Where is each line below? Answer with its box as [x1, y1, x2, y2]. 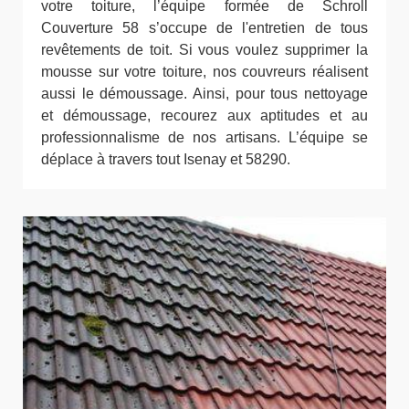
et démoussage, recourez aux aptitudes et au [41, 107, 368, 123]
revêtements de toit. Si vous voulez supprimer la [41, 41, 368, 58]
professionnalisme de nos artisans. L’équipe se [41, 129, 368, 145]
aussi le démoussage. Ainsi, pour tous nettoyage [41, 85, 368, 101]
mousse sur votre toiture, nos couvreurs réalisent [41, 63, 368, 79]
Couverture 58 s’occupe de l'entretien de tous [41, 19, 368, 36]
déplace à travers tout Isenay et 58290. [41, 151, 290, 167]
